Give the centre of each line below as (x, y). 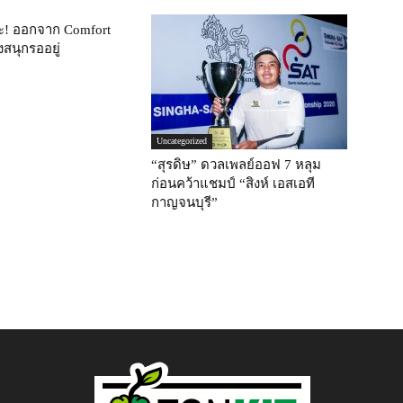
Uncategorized (182, 141)
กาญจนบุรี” (184, 202)
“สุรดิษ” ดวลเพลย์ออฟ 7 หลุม (236, 165)
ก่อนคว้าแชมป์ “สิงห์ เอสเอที (233, 184)
